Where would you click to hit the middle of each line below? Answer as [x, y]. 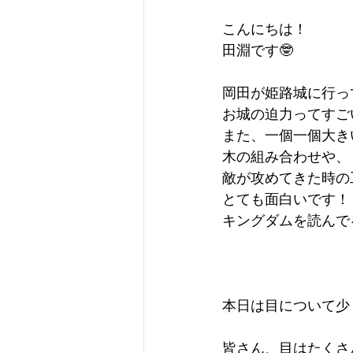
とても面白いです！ [286, 199]
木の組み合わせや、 [286, 157]
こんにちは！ [265, 29]
